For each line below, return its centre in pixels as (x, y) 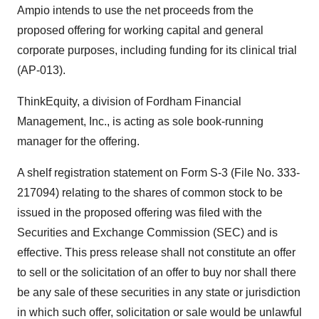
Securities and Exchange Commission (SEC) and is (147, 232)
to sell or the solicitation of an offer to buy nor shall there (157, 272)
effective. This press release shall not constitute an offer (156, 252)
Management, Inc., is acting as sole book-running (140, 121)
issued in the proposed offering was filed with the (140, 213)
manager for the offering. (78, 141)
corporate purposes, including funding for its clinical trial (157, 50)
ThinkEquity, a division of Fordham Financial (129, 101)
